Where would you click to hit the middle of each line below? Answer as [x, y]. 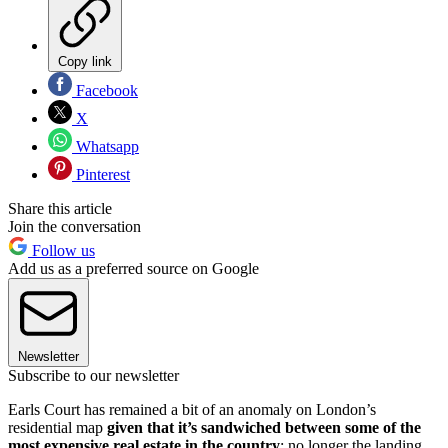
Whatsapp [105, 146]
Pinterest [101, 174]
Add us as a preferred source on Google [133, 268]
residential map [57, 427]
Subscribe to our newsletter [93, 375]
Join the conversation [74, 226]
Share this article [60, 208]
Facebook [105, 90]
